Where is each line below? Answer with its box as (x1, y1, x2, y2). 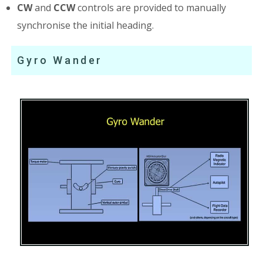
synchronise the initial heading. (17, 19, 154, 32)
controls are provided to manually (75, 1, 227, 15)
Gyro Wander (17, 54, 103, 67)
